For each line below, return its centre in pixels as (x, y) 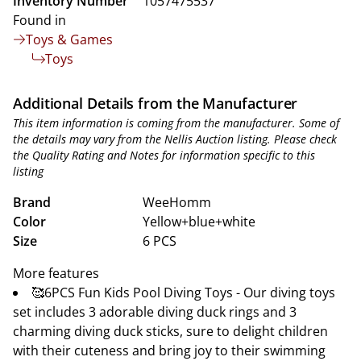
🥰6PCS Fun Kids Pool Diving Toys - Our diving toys (183, 293)
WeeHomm (177, 202)
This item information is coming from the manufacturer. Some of (176, 123)
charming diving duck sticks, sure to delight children (170, 331)
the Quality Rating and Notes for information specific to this (164, 155)
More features (56, 273)
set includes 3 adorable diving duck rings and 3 (155, 312)
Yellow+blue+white (199, 222)
